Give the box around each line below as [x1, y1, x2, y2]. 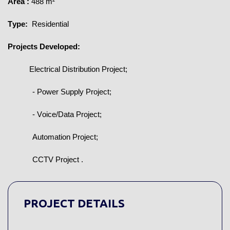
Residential [30, 20, 69, 29]
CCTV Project [32, 156, 81, 164]
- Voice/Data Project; [32, 110, 102, 119]
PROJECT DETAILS [24, 197, 125, 210]
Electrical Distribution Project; [29, 65, 127, 74]
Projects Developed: [8, 43, 80, 51]
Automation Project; [32, 133, 98, 142]
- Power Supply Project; [32, 88, 111, 97]
